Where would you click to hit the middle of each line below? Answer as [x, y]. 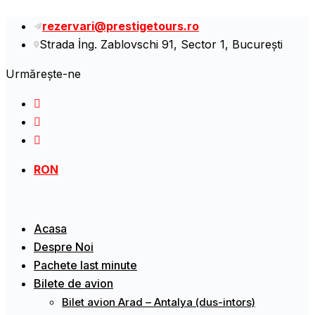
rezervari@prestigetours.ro [121, 26]
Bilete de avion [73, 283]
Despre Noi [64, 247]
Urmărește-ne [43, 74]
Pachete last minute [85, 265]
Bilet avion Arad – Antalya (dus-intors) [159, 302]
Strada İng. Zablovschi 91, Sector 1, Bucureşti [161, 44]
